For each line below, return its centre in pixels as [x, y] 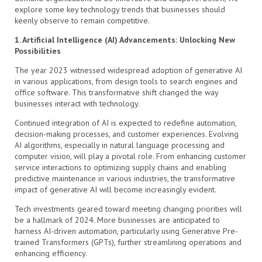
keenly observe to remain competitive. [82, 20]
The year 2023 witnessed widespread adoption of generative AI [128, 70]
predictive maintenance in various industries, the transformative [125, 178]
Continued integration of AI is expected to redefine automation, [125, 123]
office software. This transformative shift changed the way [116, 92]
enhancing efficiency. [51, 253]
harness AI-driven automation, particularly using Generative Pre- [126, 231]
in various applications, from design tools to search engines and [126, 81]
